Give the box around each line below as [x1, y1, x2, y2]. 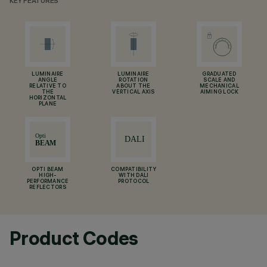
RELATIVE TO [29, 83, 66, 89]
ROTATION [119, 77, 148, 83]
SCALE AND [203, 77, 235, 83]
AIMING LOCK [200, 89, 239, 95]
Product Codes [10, 226, 138, 250]
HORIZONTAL [29, 95, 67, 101]
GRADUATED [202, 72, 237, 77]
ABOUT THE [116, 83, 151, 89]
